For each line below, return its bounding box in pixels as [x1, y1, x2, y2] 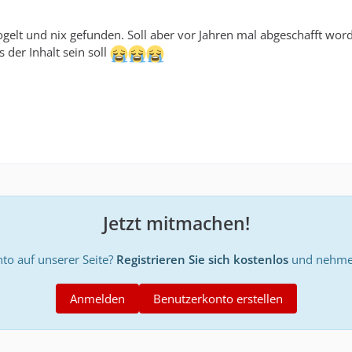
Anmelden [69, 290, 125, 306]
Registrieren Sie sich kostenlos [115, 251, 288, 267]
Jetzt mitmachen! [102, 210, 250, 236]
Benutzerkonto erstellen [152, 290, 283, 306]
